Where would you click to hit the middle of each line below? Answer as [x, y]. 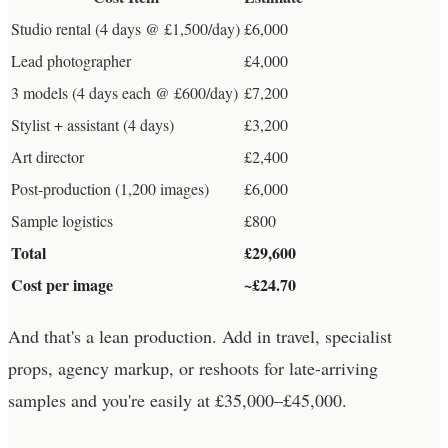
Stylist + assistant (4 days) [92, 124]
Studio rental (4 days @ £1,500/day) [125, 28]
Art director [47, 156]
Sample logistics [62, 220]
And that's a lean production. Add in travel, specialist [200, 335]
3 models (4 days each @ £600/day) [124, 92]
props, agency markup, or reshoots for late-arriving [193, 367]
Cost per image [62, 284]
